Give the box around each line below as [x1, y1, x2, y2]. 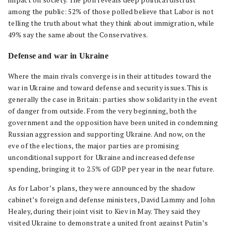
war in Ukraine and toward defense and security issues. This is [8, 83, 208, 92]
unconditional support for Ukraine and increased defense [8, 153, 195, 162]
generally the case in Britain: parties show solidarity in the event [8, 95, 218, 104]
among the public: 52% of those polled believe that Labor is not [8, 7, 214, 16]
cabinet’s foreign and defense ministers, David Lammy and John [8, 195, 215, 204]
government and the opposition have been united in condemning [8, 118, 218, 127]
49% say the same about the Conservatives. [8, 30, 148, 39]
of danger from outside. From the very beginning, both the [8, 106, 197, 116]
